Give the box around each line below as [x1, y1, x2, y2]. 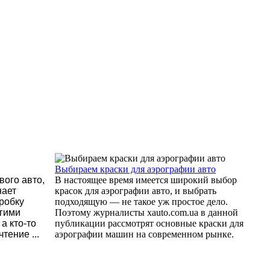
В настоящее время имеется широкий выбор [55, 175, 237, 186]
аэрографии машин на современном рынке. [55, 229, 234, 240]
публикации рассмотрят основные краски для [55, 218, 243, 229]
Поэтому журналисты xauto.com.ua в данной [55, 207, 238, 218]
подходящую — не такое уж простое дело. [55, 196, 228, 207]
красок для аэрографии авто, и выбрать [55, 186, 216, 196]
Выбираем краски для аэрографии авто [55, 164, 216, 175]
